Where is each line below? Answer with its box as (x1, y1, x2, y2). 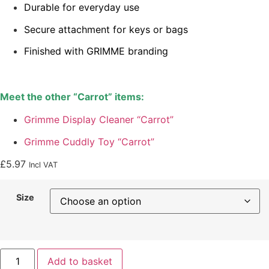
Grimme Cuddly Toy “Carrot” (24, 135, 154, 148)
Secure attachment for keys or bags (24, 23, 188, 35)
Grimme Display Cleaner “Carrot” (24, 113, 174, 126)
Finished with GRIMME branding (24, 45, 168, 58)
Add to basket (47, 255, 113, 268)
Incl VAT (29, 160, 58, 169)
